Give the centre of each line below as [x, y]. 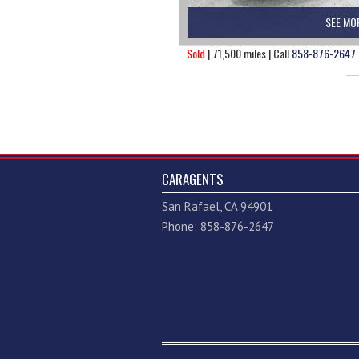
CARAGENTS [193, 179]
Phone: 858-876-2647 [218, 227]
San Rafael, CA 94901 [217, 207]
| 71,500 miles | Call [248, 54]
